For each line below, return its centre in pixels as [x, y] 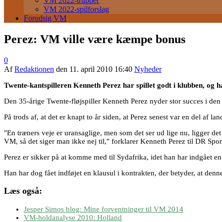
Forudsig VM [45, 18]
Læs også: [23, 191]
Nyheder [148, 69]
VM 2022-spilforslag [76, 9]
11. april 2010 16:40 [101, 69]
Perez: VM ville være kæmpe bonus [95, 39]
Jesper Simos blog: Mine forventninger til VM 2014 [104, 209]
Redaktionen [34, 69]
